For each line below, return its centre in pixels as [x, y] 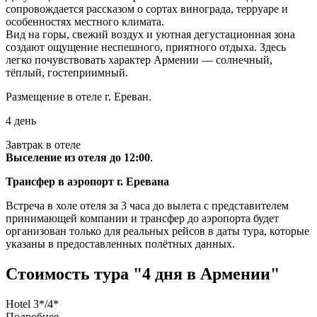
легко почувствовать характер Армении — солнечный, [139, 59]
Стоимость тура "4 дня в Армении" [143, 273]
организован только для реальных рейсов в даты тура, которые [157, 231]
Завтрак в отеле [43, 144]
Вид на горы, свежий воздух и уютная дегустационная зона [150, 34]
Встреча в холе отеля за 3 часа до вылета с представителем [147, 205]
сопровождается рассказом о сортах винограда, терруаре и [147, 8]
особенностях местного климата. [85, 21]
